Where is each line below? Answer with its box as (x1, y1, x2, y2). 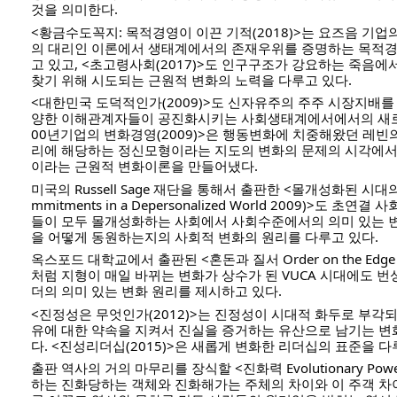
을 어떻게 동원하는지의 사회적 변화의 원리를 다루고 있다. (31, 227, 382, 245)
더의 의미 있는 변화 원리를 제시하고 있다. (31, 282, 285, 300)
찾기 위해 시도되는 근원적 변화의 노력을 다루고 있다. (31, 70, 352, 89)
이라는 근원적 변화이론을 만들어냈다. (31, 157, 261, 175)
